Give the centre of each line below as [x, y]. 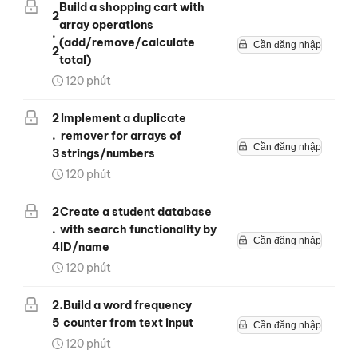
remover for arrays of [121, 136]
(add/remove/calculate [127, 42]
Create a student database [136, 212]
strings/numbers [107, 153]
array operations [106, 25]
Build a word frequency [128, 305]
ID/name [85, 247]
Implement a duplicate [123, 118]
